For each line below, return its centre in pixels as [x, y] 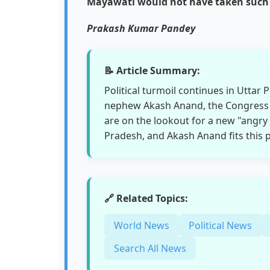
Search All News [150, 248]
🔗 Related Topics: [146, 198]
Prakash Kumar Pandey [141, 28]
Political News [220, 225]
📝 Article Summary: [152, 70]
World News [142, 225]
